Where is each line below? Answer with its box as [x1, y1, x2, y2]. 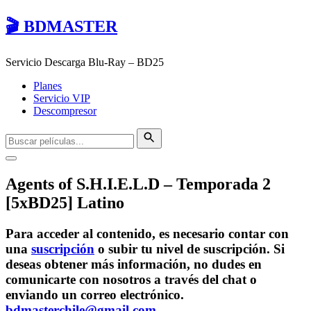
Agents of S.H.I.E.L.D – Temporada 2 [6, 174, 271, 193]
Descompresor [33, 104, 96, 117]
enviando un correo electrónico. [6, 287, 184, 302]
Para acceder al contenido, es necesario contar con [6, 226, 289, 241]
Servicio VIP [33, 92, 90, 104]
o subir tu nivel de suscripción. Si [94, 241, 285, 256]
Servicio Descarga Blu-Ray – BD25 [6, 56, 164, 68]
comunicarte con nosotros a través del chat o [6, 271, 257, 287]
